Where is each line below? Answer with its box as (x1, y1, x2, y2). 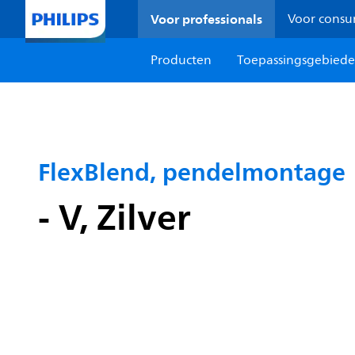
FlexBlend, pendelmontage (38, 151, 345, 193)
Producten (151, 50, 212, 71)
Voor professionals (151, 8, 263, 30)
